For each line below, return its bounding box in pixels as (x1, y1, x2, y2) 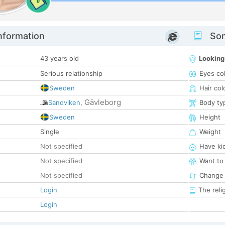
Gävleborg (84, 97, 121, 107)
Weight (199, 128, 221, 136)
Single (40, 128, 59, 136)
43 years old (40, 54, 79, 63)
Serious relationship (40, 69, 102, 78)
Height (199, 113, 220, 122)
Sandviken (48, 98, 80, 107)
